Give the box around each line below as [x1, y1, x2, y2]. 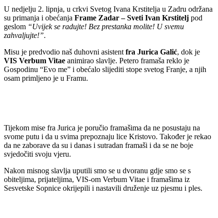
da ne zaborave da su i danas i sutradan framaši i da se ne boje [4, 141, 193, 149]
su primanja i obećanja [4, 13, 74, 22]
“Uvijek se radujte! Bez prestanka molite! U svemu [28, 22, 184, 31]
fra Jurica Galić [126, 47, 177, 56]
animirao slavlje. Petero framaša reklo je [65, 56, 189, 65]
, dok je [177, 47, 200, 56]
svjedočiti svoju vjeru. [4, 149, 71, 158]
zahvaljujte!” [4, 31, 44, 39]
